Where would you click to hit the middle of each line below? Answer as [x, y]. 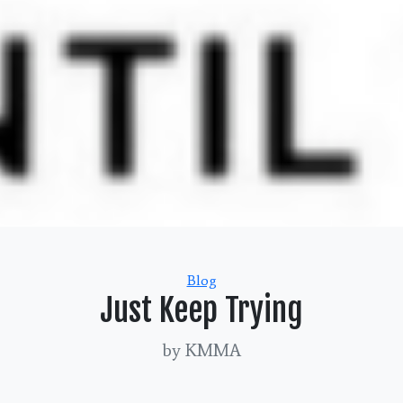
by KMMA [201, 350]
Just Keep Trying [201, 310]
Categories [235, 279]
